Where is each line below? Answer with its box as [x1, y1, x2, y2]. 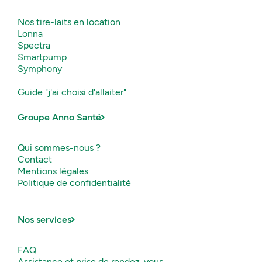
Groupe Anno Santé [18, 111, 101, 123]
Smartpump [18, 51, 67, 63]
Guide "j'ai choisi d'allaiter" [18, 86, 126, 98]
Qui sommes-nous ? [18, 142, 101, 153]
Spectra [18, 39, 50, 51]
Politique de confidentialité [18, 177, 131, 188]
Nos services [18, 213, 71, 225]
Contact [18, 153, 52, 165]
